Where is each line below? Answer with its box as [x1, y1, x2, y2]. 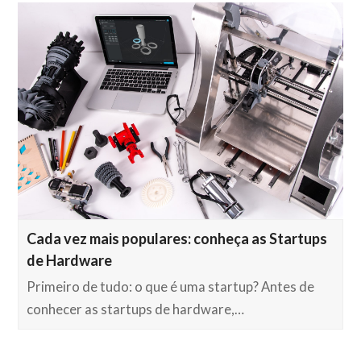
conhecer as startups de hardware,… [27, 301, 245, 317]
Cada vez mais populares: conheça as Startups [27, 229, 328, 247]
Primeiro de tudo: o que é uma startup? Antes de [27, 278, 315, 295]
